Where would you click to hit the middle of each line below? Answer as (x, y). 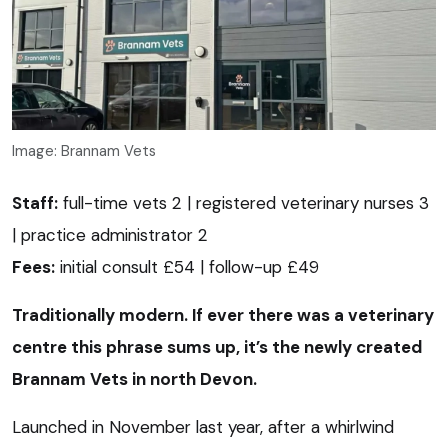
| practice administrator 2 (110, 234)
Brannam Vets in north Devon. (134, 378)
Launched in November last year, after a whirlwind (203, 426)
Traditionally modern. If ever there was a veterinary (223, 314)
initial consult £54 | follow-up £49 (187, 266)
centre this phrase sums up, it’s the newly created (217, 346)
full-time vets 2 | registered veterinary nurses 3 (243, 202)
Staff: (35, 202)
